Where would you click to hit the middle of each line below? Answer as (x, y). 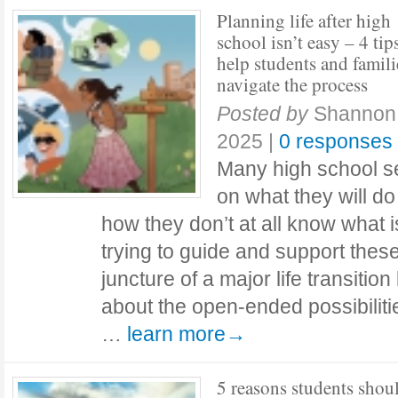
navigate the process (292, 84)
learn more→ (187, 334)
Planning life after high (304, 20)
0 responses (336, 141)
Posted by (263, 114)
